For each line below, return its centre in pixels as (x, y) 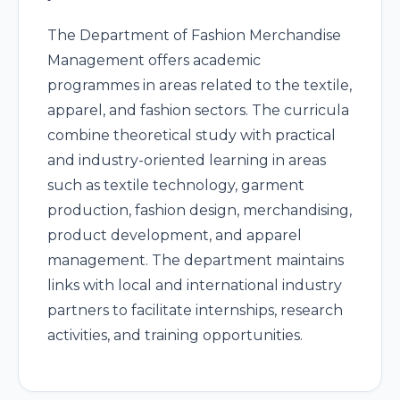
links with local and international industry (195, 285)
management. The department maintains (196, 260)
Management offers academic (154, 60)
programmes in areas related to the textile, (200, 85)
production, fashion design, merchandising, (200, 210)
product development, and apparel (175, 235)
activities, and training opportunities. (175, 335)
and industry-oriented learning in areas (187, 160)
